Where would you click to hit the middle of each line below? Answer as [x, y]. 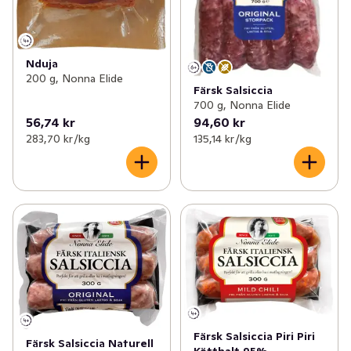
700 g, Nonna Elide [242, 105]
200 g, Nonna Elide [74, 79]
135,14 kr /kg [222, 139]
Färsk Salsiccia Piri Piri [254, 336]
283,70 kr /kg [58, 139]
